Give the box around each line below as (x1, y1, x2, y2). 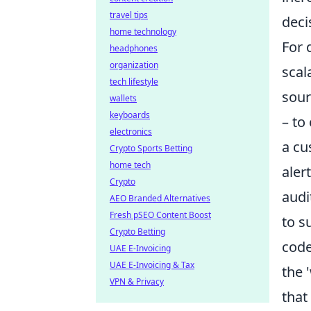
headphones (110, 42, 158, 54)
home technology (110, 26, 176, 37)
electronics (110, 126, 152, 137)
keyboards (110, 109, 150, 121)
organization (110, 59, 158, 71)
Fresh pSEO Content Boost (110, 209, 211, 221)
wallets (110, 92, 137, 104)
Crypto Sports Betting (110, 142, 192, 154)
